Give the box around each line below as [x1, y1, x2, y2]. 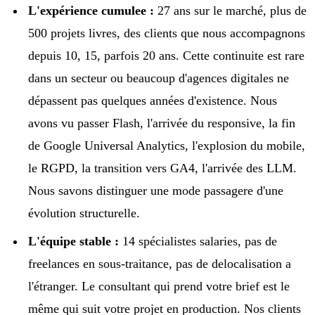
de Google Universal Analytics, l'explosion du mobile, [28, 138, 305, 153]
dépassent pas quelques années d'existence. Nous [28, 93, 277, 108]
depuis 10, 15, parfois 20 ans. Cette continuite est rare [28, 48, 304, 63]
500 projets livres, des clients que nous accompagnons [28, 25, 305, 40]
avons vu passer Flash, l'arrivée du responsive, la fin [28, 115, 295, 130]
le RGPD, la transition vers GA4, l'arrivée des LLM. [28, 160, 297, 175]
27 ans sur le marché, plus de [154, 3, 307, 18]
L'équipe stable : [28, 233, 119, 248]
